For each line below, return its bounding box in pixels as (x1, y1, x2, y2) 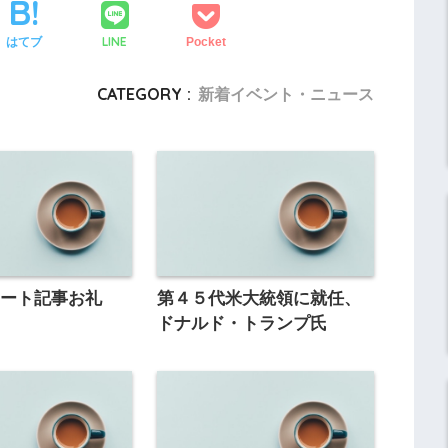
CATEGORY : (96, 84, 191, 105)
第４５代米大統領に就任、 (156, 289, 361, 309)
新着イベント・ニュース (197, 84, 374, 105)
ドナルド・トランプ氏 (156, 314, 327, 334)
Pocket (185, 34, 226, 49)
